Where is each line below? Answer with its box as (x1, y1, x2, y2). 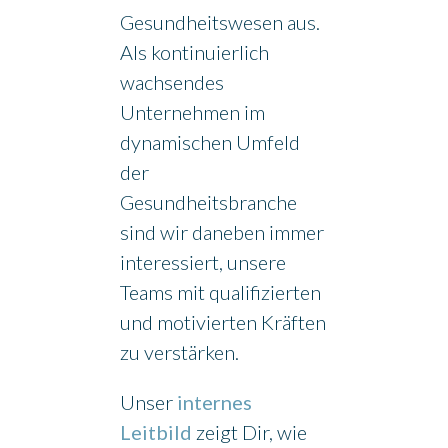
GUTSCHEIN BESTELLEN (25, 96, 263, 120)
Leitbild (120, 420, 192, 444)
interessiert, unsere (120, 250, 286, 274)
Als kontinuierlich (120, 40, 269, 64)
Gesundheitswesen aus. (120, 10, 320, 34)
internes (177, 390, 252, 414)
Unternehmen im (120, 100, 265, 124)
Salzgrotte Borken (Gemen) (25, 3, 279, 27)
